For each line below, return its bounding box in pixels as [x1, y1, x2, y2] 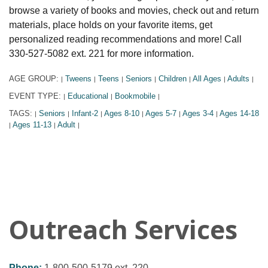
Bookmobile [115, 91, 156, 100]
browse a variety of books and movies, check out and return [9, 5, 259, 16]
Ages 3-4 [182, 108, 214, 118]
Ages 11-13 [13, 120, 51, 129]
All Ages [193, 74, 221, 83]
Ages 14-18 [220, 108, 259, 118]
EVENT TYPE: [9, 91, 63, 100]
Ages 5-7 [145, 108, 176, 118]
